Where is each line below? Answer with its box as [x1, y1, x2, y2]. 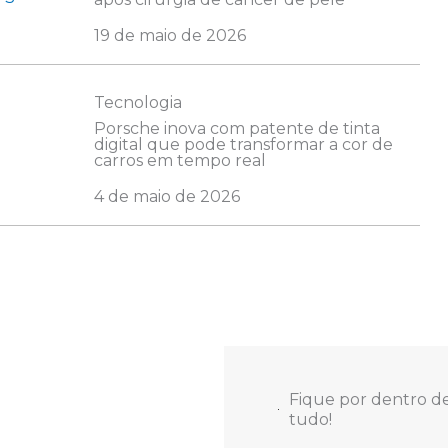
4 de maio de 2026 [93, 187, 240, 207]
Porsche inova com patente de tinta [93, 119, 380, 139]
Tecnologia [93, 93, 182, 113]
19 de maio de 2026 [93, 26, 246, 46]
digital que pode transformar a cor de [93, 135, 393, 155]
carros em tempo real [93, 151, 266, 171]
